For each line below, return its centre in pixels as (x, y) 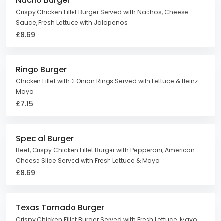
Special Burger (45, 138)
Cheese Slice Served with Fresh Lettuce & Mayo (88, 161)
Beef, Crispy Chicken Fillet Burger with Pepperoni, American (105, 150)
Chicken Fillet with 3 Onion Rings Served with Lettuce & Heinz (107, 81)
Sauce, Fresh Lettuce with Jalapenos (72, 22)
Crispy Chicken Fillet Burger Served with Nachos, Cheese (102, 12)
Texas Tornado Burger (60, 207)
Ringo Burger (41, 69)
